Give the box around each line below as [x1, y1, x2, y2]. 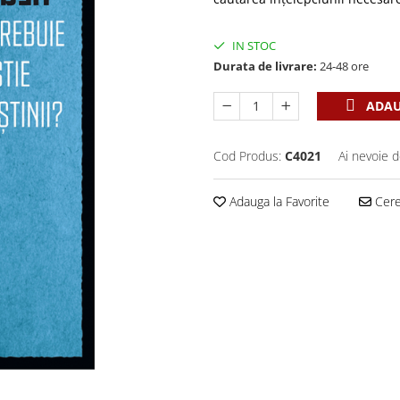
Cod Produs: [213, 147, 281, 164]
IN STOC [229, 37, 276, 54]
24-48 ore [317, 58, 369, 74]
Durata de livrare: [213, 58, 317, 74]
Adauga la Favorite [226, 193, 329, 210]
